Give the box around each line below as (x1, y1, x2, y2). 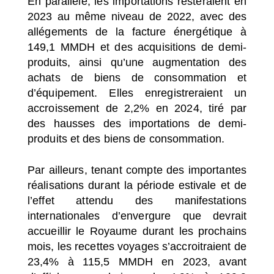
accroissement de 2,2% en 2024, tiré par (28, 102, 246, 114)
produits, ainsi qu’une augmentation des (28, 56, 246, 68)
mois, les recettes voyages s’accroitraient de (28, 240, 246, 253)
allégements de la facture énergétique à (28, 25, 246, 38)
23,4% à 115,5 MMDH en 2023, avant (28, 255, 246, 268)
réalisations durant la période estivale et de (28, 179, 246, 191)
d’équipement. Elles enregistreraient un (28, 86, 246, 99)
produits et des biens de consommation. (28, 132, 224, 145)
